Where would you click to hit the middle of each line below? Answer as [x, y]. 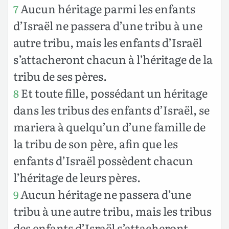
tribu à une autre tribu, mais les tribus [112, 211]
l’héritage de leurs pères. [77, 177]
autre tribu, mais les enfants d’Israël [108, 42]
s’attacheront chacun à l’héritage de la [113, 59]
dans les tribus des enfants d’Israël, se [111, 109]
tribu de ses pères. [60, 76]
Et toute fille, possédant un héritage [113, 93]
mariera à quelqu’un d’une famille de [109, 126]
